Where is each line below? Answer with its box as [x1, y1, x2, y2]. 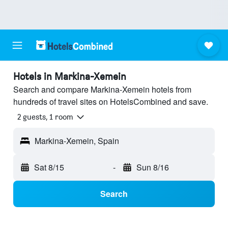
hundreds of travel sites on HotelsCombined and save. [13, 96, 208, 107]
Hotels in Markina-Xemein [13, 70, 126, 82]
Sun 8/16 [136, 161, 169, 174]
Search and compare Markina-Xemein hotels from [13, 83, 191, 95]
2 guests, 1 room [17, 112, 73, 122]
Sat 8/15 [34, 161, 64, 174]
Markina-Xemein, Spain [35, 135, 119, 147]
